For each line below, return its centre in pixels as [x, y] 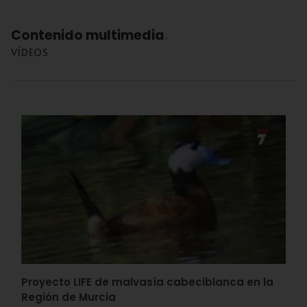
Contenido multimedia [88, 35]
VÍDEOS [30, 52]
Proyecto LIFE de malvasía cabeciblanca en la [147, 282]
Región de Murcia [69, 297]
